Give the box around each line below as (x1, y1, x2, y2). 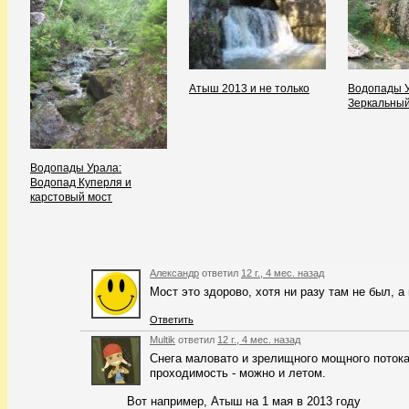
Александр (150, 267, 199, 278)
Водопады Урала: (30, 162, 121, 174)
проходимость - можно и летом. (150, 366, 326, 380)
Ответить (150, 314, 194, 325)
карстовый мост (30, 191, 112, 204)
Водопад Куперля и (30, 176, 131, 189)
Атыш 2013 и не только (189, 81, 309, 95)
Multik (150, 334, 175, 345)
